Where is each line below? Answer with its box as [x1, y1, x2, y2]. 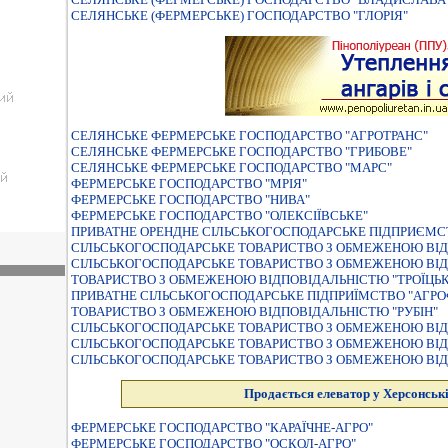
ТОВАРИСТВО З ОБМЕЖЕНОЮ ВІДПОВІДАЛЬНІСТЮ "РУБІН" [71, 304, 438, 319]
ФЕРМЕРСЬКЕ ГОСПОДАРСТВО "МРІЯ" [71, 176, 307, 191]
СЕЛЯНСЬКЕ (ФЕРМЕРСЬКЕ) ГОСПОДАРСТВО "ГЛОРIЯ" [71, 8, 408, 23]
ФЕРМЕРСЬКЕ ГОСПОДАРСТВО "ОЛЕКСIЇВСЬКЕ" [71, 208, 368, 223]
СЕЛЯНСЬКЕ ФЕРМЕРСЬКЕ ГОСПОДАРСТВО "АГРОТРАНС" [71, 128, 428, 143]
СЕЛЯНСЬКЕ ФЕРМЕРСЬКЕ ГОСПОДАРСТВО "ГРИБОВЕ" [71, 144, 412, 159]
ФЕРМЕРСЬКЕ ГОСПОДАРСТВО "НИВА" [71, 192, 310, 207]
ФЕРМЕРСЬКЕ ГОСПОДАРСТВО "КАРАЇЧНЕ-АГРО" [71, 420, 373, 435]
